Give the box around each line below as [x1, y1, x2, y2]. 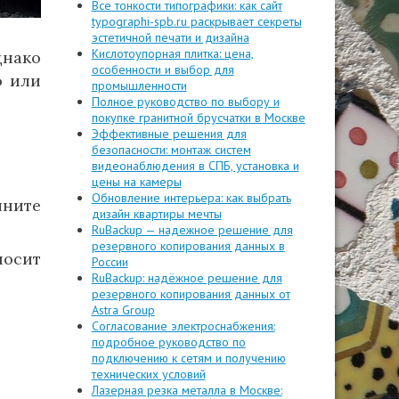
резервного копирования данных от [91, 286, 290, 302]
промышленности [91, 77, 187, 94]
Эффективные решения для [91, 126, 247, 142]
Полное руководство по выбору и [91, 94, 280, 110]
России [91, 254, 128, 270]
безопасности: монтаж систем [91, 142, 251, 158]
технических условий [91, 366, 206, 382]
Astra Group [91, 302, 155, 318]
